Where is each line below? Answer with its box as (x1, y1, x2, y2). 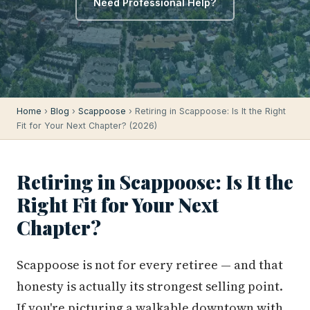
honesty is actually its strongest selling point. (17, 277, 283, 295)
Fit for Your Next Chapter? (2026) (17, 120, 157, 131)
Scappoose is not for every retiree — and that (17, 256, 283, 273)
